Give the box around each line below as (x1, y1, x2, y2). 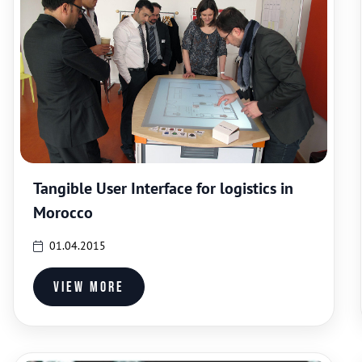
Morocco (33, 202, 93, 223)
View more (53, 278, 124, 296)
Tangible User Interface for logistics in (33, 178, 293, 199)
